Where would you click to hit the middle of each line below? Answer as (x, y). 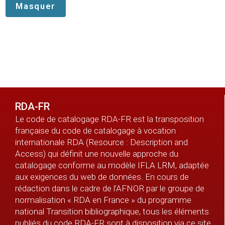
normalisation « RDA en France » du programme (103, 200)
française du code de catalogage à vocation (95, 131)
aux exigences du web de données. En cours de (102, 177)
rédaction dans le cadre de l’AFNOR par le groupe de (110, 189)
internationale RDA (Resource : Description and (101, 142)
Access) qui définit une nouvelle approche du (97, 154)
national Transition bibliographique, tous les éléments (112, 212)
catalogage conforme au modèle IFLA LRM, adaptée (112, 165)
